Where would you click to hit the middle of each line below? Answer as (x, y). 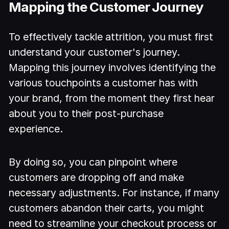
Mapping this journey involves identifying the (112, 68)
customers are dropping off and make (97, 177)
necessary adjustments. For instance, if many (114, 192)
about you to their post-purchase (86, 114)
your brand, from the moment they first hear (112, 98)
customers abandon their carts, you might (107, 208)
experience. (36, 129)
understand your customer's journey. (95, 52)
